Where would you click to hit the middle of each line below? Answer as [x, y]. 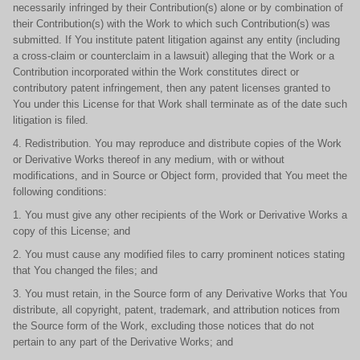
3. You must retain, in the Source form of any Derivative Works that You [180, 294]
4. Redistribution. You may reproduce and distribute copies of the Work [177, 143]
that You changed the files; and [85, 270]
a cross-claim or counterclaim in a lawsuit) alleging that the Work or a [174, 56]
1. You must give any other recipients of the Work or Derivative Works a [180, 215]
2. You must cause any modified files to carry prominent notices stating [179, 254]
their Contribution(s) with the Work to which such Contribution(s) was [172, 24]
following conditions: [60, 192]
